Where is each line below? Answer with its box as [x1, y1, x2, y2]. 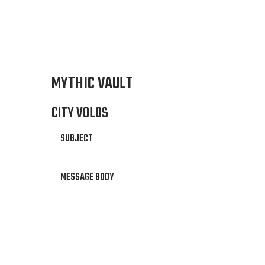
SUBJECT [60, 131, 93, 147]
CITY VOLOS [51, 102, 108, 124]
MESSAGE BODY [60, 170, 114, 185]
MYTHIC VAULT [51, 71, 133, 96]
